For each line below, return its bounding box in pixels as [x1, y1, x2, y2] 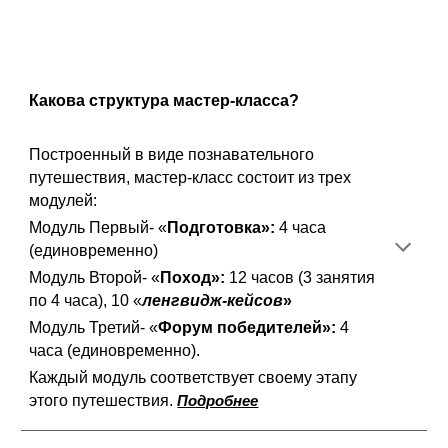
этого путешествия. [29, 392, 178, 409]
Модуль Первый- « [29, 219, 168, 236]
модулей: [29, 192, 98, 209]
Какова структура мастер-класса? [29, 92, 300, 109]
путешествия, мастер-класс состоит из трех [29, 169, 352, 186]
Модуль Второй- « [29, 269, 161, 286]
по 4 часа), [29, 292, 112, 309]
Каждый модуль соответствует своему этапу [29, 369, 358, 386]
